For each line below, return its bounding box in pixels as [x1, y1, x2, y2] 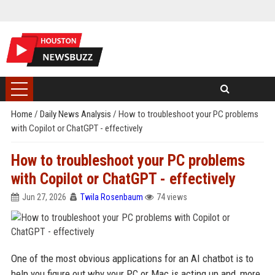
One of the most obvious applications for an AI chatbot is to [10, 252, 254, 265]
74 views [156, 192, 187, 202]
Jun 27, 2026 [21, 192, 66, 202]
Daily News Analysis [39, 109, 113, 120]
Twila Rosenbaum [80, 192, 143, 202]
